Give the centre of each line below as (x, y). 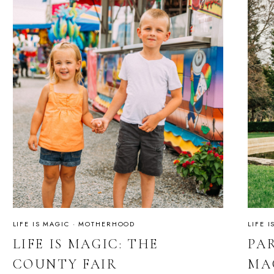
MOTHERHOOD (107, 224)
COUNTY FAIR (65, 265)
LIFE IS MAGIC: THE (86, 244)
